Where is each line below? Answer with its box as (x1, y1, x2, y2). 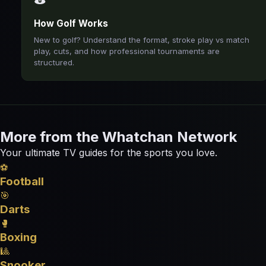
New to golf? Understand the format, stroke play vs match (34, 35, 249, 45)
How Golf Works (34, 18, 108, 29)
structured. (34, 58, 74, 67)
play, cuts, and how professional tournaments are (34, 46, 220, 56)
